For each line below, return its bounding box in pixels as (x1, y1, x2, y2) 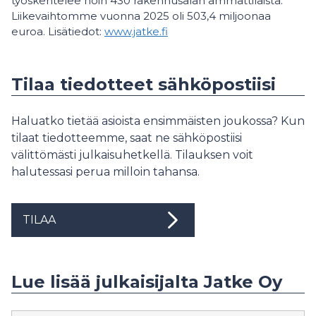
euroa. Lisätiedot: (11, 24, 104, 38)
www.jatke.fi (104, 24, 168, 38)
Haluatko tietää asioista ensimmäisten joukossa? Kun (11, 114, 305, 128)
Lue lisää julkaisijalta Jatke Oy (11, 271, 282, 292)
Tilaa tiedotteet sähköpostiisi (11, 73, 276, 95)
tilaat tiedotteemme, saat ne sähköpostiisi (11, 130, 242, 145)
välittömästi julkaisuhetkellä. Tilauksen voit (11, 147, 253, 162)
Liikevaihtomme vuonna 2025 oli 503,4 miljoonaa (11, 8, 271, 23)
